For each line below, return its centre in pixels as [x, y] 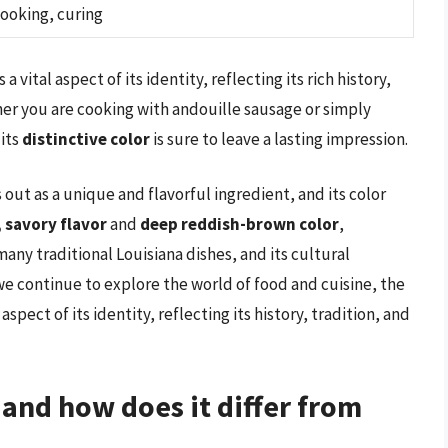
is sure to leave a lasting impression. [279, 138]
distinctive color [86, 138]
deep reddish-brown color [239, 224]
